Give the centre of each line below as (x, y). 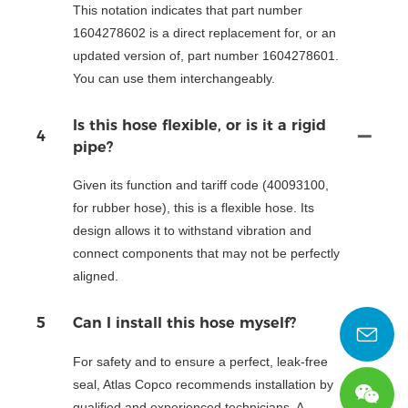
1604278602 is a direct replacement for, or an (204, 32)
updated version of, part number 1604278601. (206, 55)
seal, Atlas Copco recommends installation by (203, 384)
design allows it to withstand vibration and (192, 231)
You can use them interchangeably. (174, 78)
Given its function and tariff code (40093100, (201, 185)
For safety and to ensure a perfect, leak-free (200, 361)
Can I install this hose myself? (184, 323)
